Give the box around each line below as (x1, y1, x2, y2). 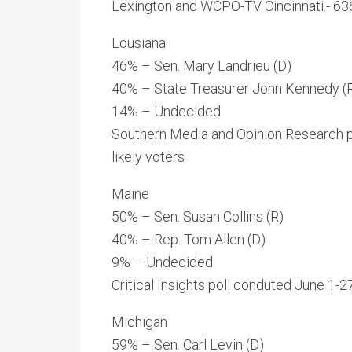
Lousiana (112, 35, 166, 51)
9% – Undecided (112, 254, 213, 270)
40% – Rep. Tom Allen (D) (112, 231, 266, 247)
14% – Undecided (112, 103, 221, 119)
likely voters (112, 148, 185, 165)
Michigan (112, 313, 167, 330)
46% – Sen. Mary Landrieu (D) (112, 57, 291, 74)
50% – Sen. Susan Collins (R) (112, 208, 284, 225)
